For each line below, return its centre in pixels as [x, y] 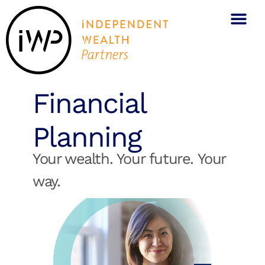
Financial [89, 103]
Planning [87, 137]
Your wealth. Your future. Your [129, 158]
